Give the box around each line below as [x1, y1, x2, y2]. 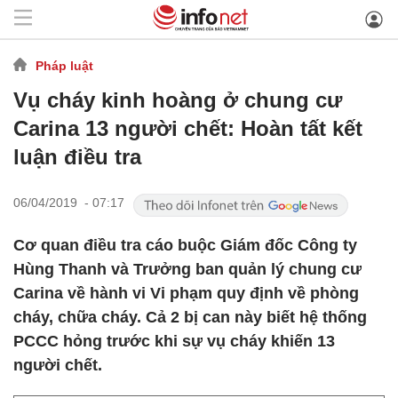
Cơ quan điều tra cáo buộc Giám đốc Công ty [13, 236, 357, 254]
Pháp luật [36, 58, 93, 73]
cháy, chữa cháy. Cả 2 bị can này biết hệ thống [13, 308, 367, 326]
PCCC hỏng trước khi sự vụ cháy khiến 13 [13, 332, 335, 350]
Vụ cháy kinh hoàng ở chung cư [13, 88, 342, 112]
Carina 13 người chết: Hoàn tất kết [13, 116, 362, 140]
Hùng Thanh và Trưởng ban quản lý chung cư [13, 260, 362, 278]
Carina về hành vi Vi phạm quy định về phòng [13, 284, 359, 302]
